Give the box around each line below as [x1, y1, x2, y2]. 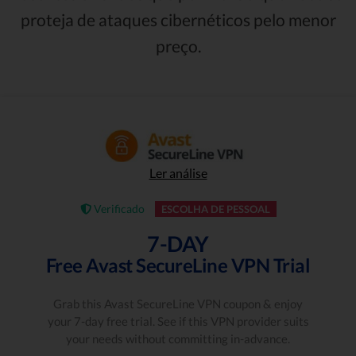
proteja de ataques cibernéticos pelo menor [20, 9, 336, 29]
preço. [155, 35, 201, 56]
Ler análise [149, 165, 207, 180]
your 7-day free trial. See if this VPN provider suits [47, 314, 309, 328]
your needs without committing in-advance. [66, 331, 290, 346]
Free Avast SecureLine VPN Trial [45, 253, 311, 277]
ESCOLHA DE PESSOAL [161, 203, 270, 215]
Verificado [91, 203, 145, 215]
